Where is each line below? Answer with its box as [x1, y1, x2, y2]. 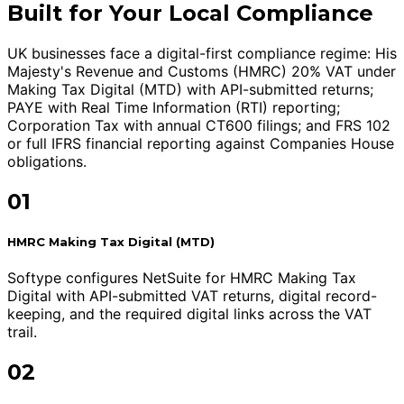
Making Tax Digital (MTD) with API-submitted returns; [7, 79, 373, 98]
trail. [7, 322, 37, 341]
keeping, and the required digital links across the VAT [7, 304, 372, 323]
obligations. [7, 151, 87, 170]
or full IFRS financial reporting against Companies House [7, 133, 394, 152]
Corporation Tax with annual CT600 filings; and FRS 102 [7, 115, 390, 134]
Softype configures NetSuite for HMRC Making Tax [7, 268, 356, 287]
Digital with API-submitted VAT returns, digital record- [7, 286, 377, 305]
